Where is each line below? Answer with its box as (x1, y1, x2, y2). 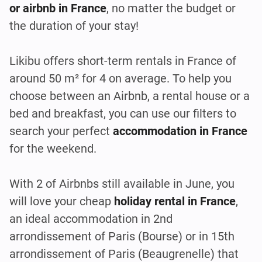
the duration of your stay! (9, 18, 139, 33)
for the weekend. (9, 141, 96, 156)
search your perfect (9, 123, 113, 138)
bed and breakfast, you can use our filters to (9, 106, 236, 120)
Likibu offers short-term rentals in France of (9, 53, 236, 68)
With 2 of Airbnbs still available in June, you (9, 176, 235, 191)
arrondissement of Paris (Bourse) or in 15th (9, 229, 235, 243)
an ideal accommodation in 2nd (9, 211, 173, 226)
